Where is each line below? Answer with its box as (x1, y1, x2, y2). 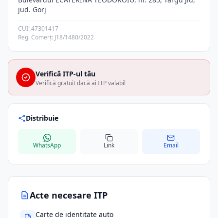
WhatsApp (33, 141, 61, 149)
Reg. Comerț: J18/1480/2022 (18, 33, 94, 41)
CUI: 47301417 (18, 24, 58, 33)
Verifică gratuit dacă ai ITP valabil (36, 79, 126, 87)
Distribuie (26, 113, 58, 123)
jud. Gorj (18, 5, 46, 14)
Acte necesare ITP (30, 189, 108, 201)
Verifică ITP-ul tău (36, 69, 95, 78)
